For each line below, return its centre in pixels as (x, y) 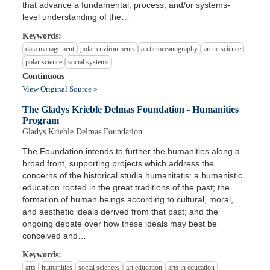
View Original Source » (60, 89)
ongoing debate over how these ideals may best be (120, 224)
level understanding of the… (76, 17)
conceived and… (55, 236)
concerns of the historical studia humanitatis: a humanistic (133, 176)
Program (41, 121)
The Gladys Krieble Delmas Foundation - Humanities (131, 110)
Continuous (44, 77)
